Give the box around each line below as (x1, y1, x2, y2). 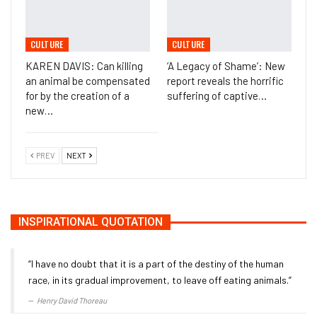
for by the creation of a (25, 89, 129, 103)
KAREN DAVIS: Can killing (25, 59, 143, 73)
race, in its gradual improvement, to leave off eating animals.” (28, 274, 292, 287)
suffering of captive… (167, 89, 267, 103)
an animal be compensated (25, 74, 150, 88)
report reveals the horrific (167, 74, 284, 88)
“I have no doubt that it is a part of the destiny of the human (28, 258, 284, 270)
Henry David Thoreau (37, 296, 107, 306)
